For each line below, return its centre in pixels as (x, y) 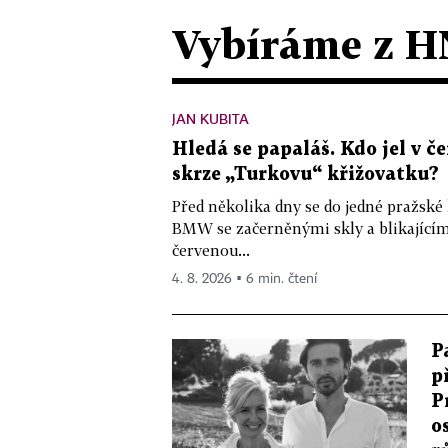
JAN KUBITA (210, 118)
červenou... (211, 249)
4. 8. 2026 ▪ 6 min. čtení (244, 278)
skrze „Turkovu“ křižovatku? (305, 174)
